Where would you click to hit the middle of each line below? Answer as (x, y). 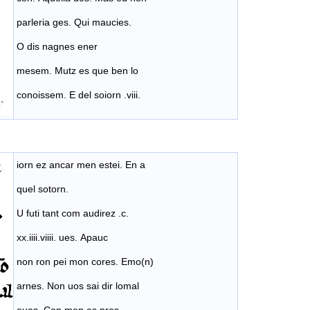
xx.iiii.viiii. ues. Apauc (62, 237)
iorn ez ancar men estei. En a (81, 164)
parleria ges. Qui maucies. (74, 22)
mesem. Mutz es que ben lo (77, 70)
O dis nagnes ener (57, 46)
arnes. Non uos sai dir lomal (78, 285)
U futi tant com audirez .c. (73, 213)
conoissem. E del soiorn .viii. (79, 94)
